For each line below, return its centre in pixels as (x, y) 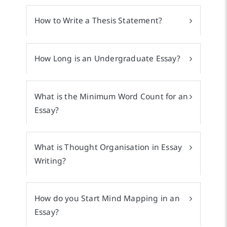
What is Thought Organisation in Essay (108, 147)
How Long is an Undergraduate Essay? (107, 59)
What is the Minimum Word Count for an (111, 96)
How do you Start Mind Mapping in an (107, 198)
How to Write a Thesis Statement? (98, 21)
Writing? (50, 161)
